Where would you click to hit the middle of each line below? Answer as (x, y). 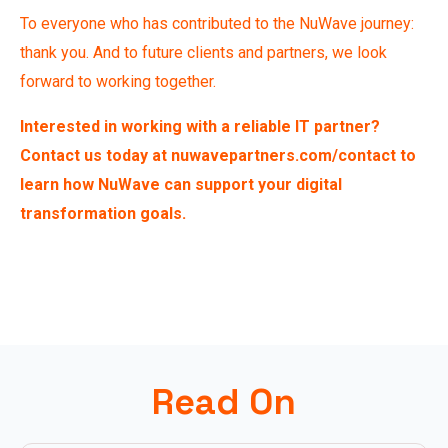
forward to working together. (118, 81)
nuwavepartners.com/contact (283, 155)
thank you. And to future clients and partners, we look (203, 52)
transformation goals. (103, 213)
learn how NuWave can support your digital (181, 184)
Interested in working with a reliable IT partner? (200, 126)
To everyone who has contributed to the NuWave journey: (217, 23)
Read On (224, 401)
